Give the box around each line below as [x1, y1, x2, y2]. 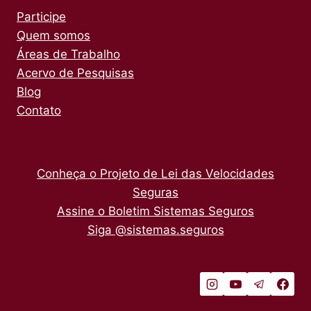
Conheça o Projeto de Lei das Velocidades [37, 167, 274, 180]
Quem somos [17, 28, 90, 42]
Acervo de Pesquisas [17, 66, 134, 80]
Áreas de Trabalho [17, 47, 120, 61]
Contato [17, 103, 61, 117]
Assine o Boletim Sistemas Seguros [57, 204, 254, 218]
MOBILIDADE [80, 6, 144, 17]
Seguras [133, 185, 178, 199]
